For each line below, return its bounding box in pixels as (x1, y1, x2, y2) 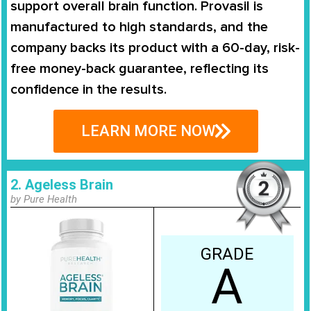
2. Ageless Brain (10, 176, 113, 194)
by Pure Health (10, 193, 77, 206)
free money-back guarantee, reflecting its (10, 60, 269, 77)
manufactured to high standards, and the (10, 18, 268, 35)
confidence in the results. (10, 81, 167, 98)
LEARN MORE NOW (81, 122, 215, 140)
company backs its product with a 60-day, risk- (10, 39, 300, 56)
